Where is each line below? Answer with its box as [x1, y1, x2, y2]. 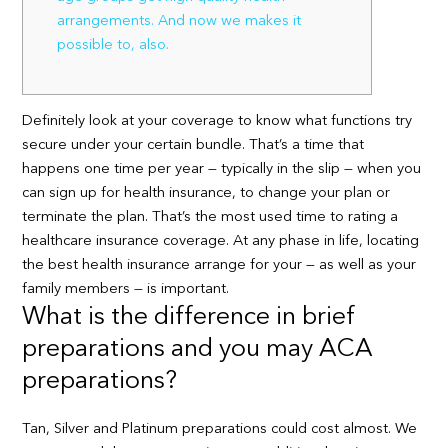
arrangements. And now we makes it [57, 14, 302, 30]
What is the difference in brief [22, 304, 357, 330]
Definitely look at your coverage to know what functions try [22, 113, 413, 129]
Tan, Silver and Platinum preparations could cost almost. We [22, 421, 418, 437]
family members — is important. [22, 281, 230, 297]
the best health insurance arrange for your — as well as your [22, 257, 417, 273]
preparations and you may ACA [22, 336, 374, 362]
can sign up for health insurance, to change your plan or [22, 185, 391, 201]
